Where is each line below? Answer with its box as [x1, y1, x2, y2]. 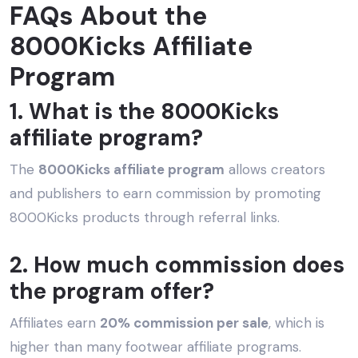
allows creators [225, 161, 325, 179]
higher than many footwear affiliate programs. [10, 338, 301, 356]
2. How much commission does [10, 250, 344, 280]
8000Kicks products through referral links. [10, 209, 280, 227]
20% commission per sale [100, 314, 268, 332]
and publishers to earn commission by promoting [10, 185, 321, 203]
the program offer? [10, 276, 214, 307]
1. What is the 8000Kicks [10, 97, 279, 127]
